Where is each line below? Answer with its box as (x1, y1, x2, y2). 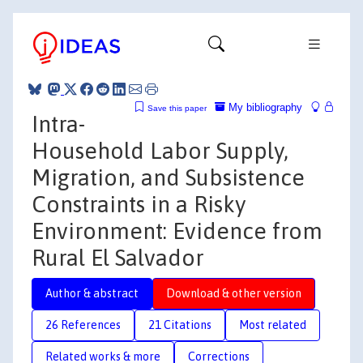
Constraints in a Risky (32, 190, 246, 217)
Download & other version (166, 286, 301, 300)
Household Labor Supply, (32, 137, 288, 164)
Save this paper (147, 103, 207, 113)
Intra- (32, 110, 85, 137)
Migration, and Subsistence (32, 164, 305, 190)
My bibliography (225, 100, 302, 113)
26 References (45, 318, 121, 331)
